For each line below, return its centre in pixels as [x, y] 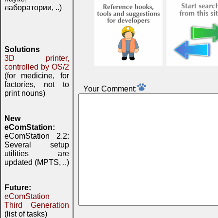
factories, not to [37, 84]
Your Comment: [110, 89]
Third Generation [37, 205]
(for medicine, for [37, 76]
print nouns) [25, 93]
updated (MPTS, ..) [37, 162]
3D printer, [37, 58]
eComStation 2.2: [37, 136]
